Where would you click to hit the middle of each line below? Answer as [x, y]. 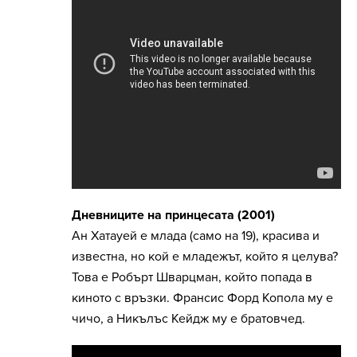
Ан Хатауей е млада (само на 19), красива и [196, 236]
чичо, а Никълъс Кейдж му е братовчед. [190, 319]
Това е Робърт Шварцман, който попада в [192, 278]
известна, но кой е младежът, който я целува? [205, 257]
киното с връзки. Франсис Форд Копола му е [202, 298]
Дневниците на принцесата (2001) [173, 216]
